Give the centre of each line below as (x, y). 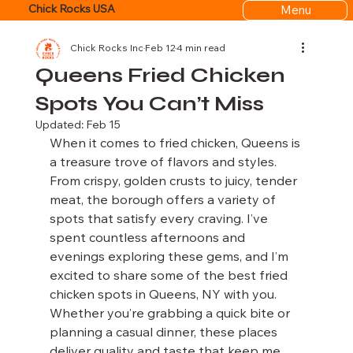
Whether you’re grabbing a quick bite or (171, 314)
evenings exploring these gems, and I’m (170, 258)
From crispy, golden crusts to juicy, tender (175, 182)
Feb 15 (103, 126)
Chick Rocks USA (71, 10)
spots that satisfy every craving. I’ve (160, 220)
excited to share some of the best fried (170, 277)
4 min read (201, 49)
